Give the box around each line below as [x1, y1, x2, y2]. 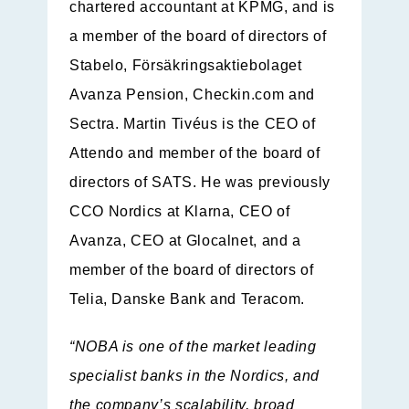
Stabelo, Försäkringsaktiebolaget [69, 58, 302, 74]
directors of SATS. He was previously [69, 174, 331, 191]
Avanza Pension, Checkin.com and [69, 87, 315, 103]
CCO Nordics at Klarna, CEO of [69, 204, 290, 220]
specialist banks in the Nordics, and [69, 368, 320, 384]
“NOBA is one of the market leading [69, 339, 317, 355]
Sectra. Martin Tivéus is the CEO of [69, 116, 316, 132]
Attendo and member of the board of [69, 145, 320, 162]
